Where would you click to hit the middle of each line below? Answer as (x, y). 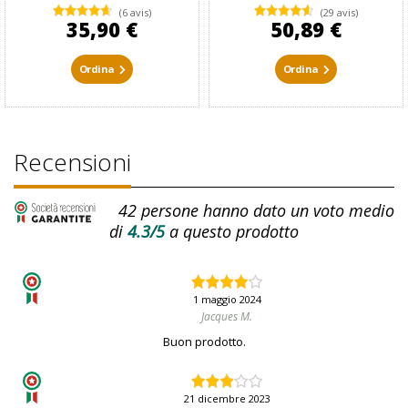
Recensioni (72, 163)
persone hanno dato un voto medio (265, 210)
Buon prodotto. (204, 342)
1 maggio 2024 (227, 300)
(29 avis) (339, 13)
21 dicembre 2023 (227, 399)
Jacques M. (227, 317)
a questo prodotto (234, 232)
